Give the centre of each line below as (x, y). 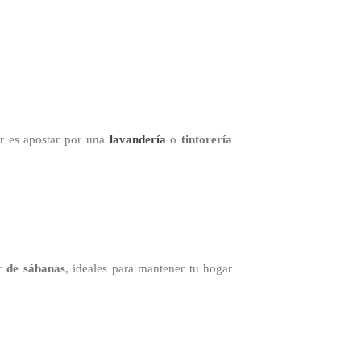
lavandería (137, 140)
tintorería (207, 140)
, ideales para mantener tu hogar (149, 269)
